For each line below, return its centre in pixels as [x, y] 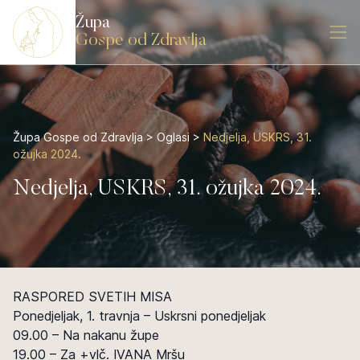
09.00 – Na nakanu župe [86, 335]
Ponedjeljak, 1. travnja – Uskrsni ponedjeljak [139, 316]
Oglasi [173, 137]
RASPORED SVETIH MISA [92, 297]
